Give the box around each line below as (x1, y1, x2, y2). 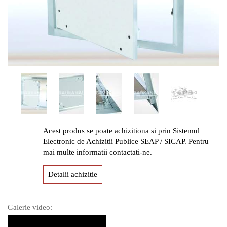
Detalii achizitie (48, 170, 97, 178)
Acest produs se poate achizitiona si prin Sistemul (43, 126, 200, 135)
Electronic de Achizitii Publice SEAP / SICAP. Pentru (43, 137, 209, 145)
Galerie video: (8, 203, 52, 211)
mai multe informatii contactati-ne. (43, 147, 152, 156)
